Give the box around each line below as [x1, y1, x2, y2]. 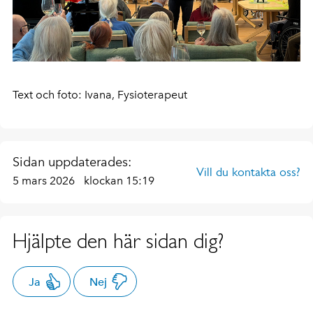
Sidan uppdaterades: [13, 154, 131, 170]
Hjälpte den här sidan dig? [13, 228, 224, 254]
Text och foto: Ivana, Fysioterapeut [13, 88, 187, 102]
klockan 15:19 [84, 174, 154, 188]
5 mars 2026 [13, 174, 78, 188]
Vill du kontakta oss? [196, 165, 300, 180]
